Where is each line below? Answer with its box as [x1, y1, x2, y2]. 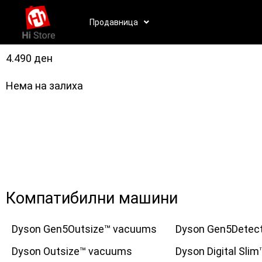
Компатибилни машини [6, 189, 178, 208]
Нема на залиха [6, 80, 83, 92]
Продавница [89, 18, 138, 27]
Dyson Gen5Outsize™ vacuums [12, 223, 157, 235]
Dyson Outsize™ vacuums [12, 245, 132, 257]
